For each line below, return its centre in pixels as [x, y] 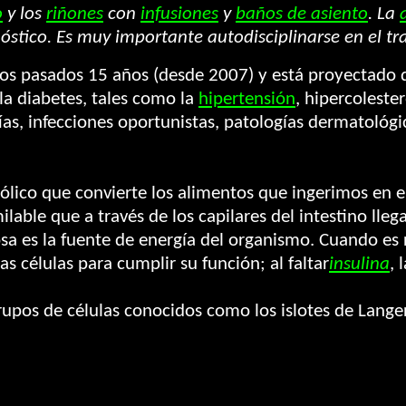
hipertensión [247, 99]
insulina [359, 264]
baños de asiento [302, 14]
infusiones [179, 14]
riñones [75, 14]
